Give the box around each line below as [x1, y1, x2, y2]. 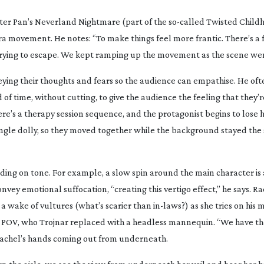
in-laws [153, 200, 181, 210]
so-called [169, 16, 204, 27]
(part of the [120, 16, 169, 27]
